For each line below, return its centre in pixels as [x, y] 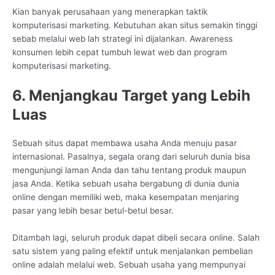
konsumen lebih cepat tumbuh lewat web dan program [120, 52]
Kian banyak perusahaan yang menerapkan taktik [110, 12]
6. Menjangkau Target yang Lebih [131, 96]
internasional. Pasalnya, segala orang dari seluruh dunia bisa [131, 157]
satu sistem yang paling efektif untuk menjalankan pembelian [133, 251]
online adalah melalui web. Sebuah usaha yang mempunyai [129, 265]
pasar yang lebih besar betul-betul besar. [93, 211]
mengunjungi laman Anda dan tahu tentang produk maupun [129, 170]
